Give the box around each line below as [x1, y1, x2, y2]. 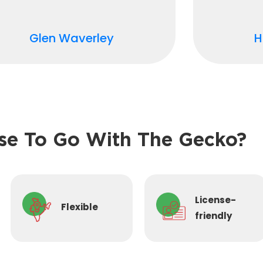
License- [194, 193, 236, 206]
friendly [194, 209, 232, 222]
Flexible [60, 200, 98, 213]
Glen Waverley [29, 29, 114, 46]
